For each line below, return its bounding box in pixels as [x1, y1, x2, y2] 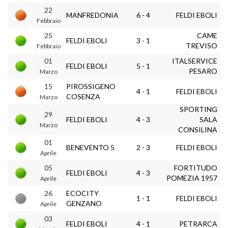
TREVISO [186, 41, 217, 50]
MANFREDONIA [66, 11, 119, 19]
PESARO [189, 67, 217, 75]
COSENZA [66, 92, 100, 101]
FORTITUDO [174, 163, 217, 172]
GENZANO [66, 199, 102, 208]
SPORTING [180, 105, 217, 113]
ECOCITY [66, 189, 99, 197]
